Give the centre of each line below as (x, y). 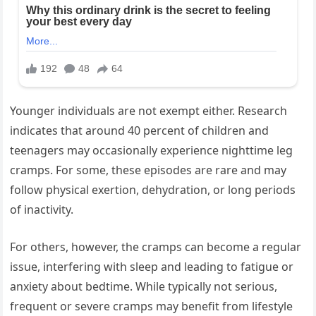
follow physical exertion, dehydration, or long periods (153, 189)
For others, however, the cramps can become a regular (156, 247)
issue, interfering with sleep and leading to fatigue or (152, 266)
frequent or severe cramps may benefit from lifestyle (152, 306)
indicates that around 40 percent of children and (140, 130)
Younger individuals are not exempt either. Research (149, 110)
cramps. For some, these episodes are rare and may (148, 170)
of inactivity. (42, 209)
